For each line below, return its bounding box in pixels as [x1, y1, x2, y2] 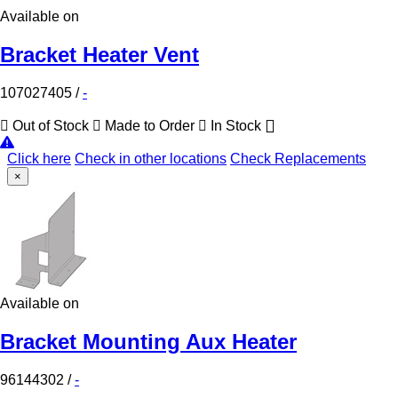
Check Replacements [230, 151, 366, 167]
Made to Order [101, 118, 198, 134]
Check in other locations [75, 151, 227, 167]
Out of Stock [9, 118, 92, 134]
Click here [7, 151, 71, 167]
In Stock [207, 118, 265, 134]
